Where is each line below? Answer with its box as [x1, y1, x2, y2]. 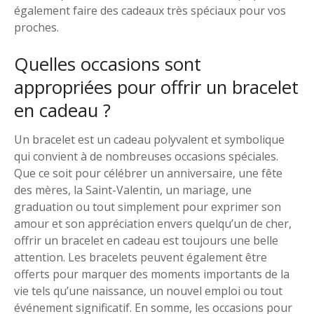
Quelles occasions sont [14, 51, 201, 76]
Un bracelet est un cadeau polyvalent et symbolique [14, 131, 285, 147]
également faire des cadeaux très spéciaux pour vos [14, 2, 286, 18]
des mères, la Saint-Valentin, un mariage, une [14, 182, 252, 198]
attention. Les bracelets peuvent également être [14, 249, 267, 265]
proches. [14, 19, 59, 35]
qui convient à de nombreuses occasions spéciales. [14, 148, 278, 164]
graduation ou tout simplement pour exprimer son [14, 198, 281, 214]
